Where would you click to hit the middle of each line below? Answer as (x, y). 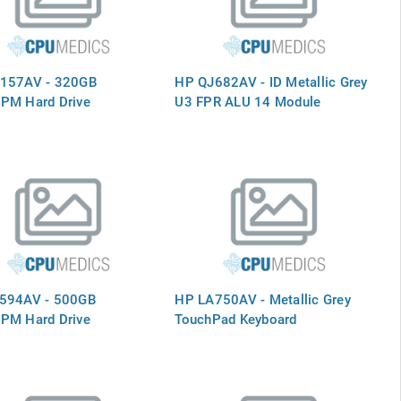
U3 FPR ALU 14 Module (248, 101)
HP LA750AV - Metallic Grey (263, 299)
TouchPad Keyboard (236, 318)
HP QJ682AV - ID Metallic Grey (271, 81)
